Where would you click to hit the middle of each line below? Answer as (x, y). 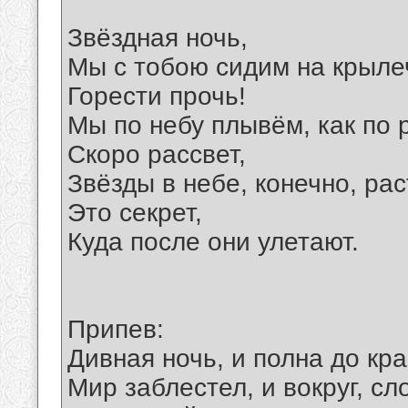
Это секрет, (135, 213)
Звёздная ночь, (158, 38)
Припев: (116, 330)
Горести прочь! (157, 97)
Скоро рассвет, (157, 155)
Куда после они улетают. (213, 242)
